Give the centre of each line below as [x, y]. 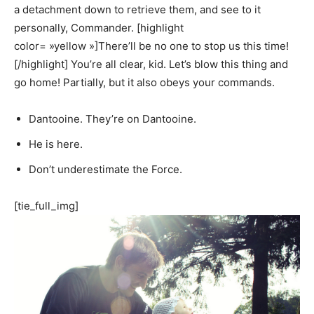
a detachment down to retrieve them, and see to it [137, 10]
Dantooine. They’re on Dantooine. [112, 119]
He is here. [56, 144]
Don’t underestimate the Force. [105, 170]
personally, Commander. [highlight [99, 28]
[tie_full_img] [46, 206]
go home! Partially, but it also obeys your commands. [144, 83]
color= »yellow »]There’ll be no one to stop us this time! [151, 46]
